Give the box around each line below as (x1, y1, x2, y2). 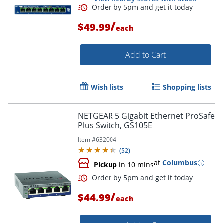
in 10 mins (117, 160, 154, 170)
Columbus (162, 158, 197, 168)
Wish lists (91, 82, 123, 92)
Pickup (94, 160, 117, 170)
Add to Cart (125, 49, 166, 61)
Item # (78, 135, 96, 144)
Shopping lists (163, 82, 211, 92)
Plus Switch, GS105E (78, 120, 152, 131)
